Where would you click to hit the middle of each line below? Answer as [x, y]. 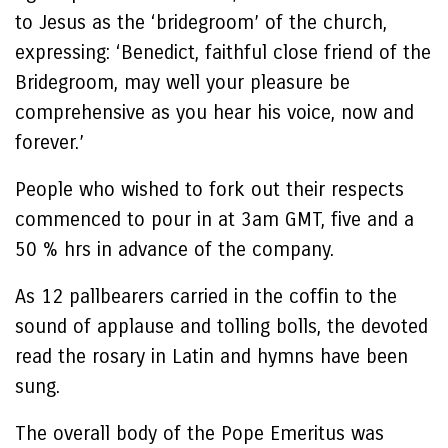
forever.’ [49, 142]
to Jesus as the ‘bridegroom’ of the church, [201, 22]
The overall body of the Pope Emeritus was [199, 433]
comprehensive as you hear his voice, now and [214, 112]
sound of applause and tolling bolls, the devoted [221, 326]
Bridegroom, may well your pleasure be [182, 82]
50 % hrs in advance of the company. [174, 249]
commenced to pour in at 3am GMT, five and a [214, 219]
